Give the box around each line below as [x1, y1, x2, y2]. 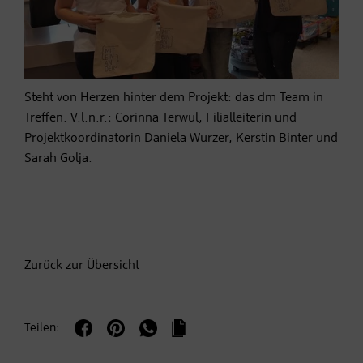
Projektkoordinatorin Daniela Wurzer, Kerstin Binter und [24, 132, 338, 146]
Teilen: [24, 322, 60, 335]
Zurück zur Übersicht [24, 259, 139, 273]
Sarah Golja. [24, 152, 92, 166]
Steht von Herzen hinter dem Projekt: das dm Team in [24, 92, 323, 105]
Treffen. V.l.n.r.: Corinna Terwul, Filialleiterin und [24, 112, 297, 126]
